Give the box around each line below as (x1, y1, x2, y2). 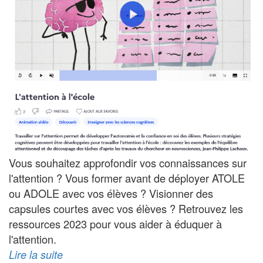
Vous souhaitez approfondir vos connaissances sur (9, 154, 247, 170)
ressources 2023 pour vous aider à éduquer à (9, 215, 222, 231)
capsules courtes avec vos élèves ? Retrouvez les (9, 200, 243, 216)
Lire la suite (9, 247, 63, 262)
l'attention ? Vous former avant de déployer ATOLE (9, 170, 245, 186)
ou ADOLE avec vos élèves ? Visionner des (9, 185, 213, 201)
